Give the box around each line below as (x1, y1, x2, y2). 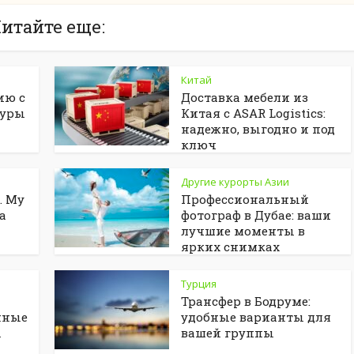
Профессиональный (181, 191, 309, 207)
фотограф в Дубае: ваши (181, 207, 331, 223)
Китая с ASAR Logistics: (181, 105, 326, 121)
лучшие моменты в (181, 223, 305, 239)
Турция (181, 277, 217, 291)
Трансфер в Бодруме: (181, 293, 311, 309)
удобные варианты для (181, 309, 331, 325)
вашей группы (181, 325, 274, 341)
